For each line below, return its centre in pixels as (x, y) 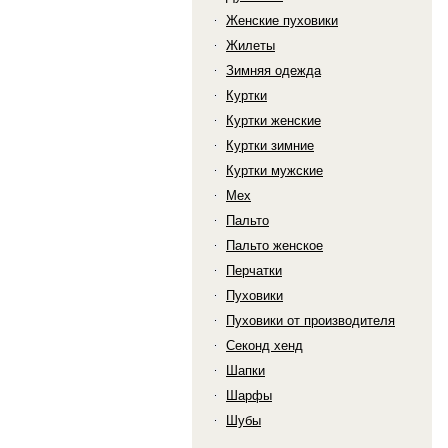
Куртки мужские (274, 170)
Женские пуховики (282, 20)
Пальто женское (274, 245)
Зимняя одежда (273, 70)
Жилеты (250, 45)
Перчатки (254, 270)
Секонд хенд (264, 345)
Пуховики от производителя (310, 320)
